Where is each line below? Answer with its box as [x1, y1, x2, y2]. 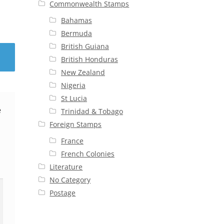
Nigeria [60, 80, 85, 90]
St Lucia [60, 93, 87, 103]
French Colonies [60, 149, 114, 159]
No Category [49, 175, 91, 185]
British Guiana [60, 41, 109, 51]
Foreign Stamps [49, 119, 102, 129]
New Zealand [60, 67, 105, 77]
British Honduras [60, 54, 118, 64]
